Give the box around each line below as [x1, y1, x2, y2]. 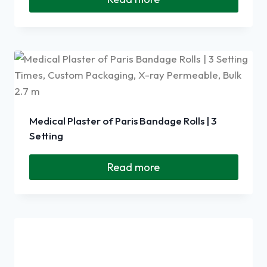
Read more [107, 160, 160, 174]
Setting [29, 129, 63, 142]
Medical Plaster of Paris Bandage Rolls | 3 [29, 114, 217, 127]
